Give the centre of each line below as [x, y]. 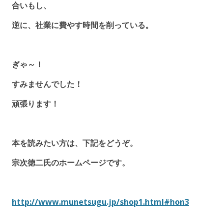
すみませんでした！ [47, 84]
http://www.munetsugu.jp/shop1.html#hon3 [100, 202]
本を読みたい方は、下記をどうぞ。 [75, 143]
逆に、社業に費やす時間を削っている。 [82, 25]
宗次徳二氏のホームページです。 [71, 162]
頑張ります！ [35, 103]
